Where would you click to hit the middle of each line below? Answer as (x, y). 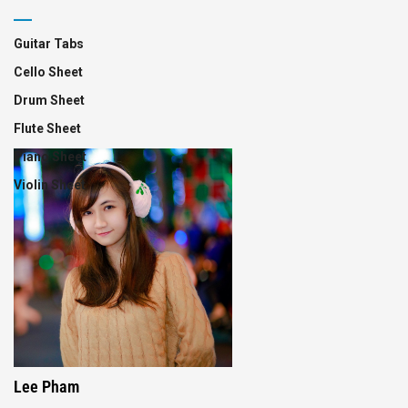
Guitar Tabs (49, 44)
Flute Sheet (47, 128)
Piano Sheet (50, 157)
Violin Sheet (50, 185)
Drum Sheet (49, 100)
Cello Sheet (48, 72)
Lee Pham (46, 387)
